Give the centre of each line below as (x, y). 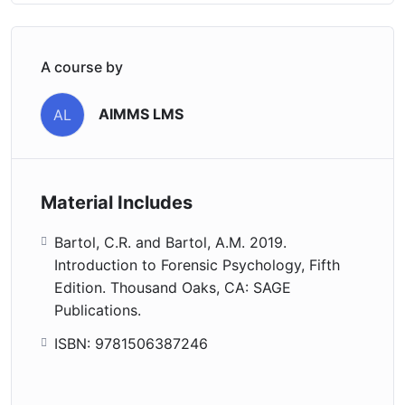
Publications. (98, 310)
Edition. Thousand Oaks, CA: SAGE (173, 287)
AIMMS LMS (141, 114)
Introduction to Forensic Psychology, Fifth (197, 264)
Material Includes (117, 202)
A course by (82, 66)
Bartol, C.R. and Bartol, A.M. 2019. (170, 242)
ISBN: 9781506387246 (131, 343)
